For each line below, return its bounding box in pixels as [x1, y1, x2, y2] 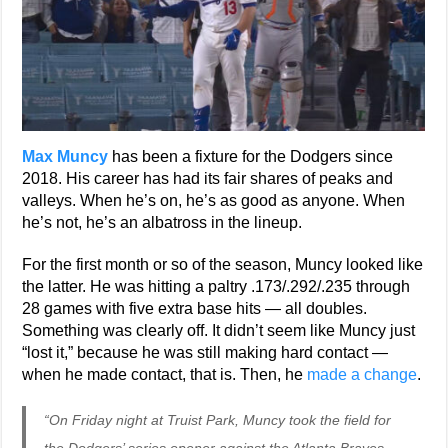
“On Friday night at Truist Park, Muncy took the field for [44, 412, 392, 428]
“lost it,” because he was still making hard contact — [22, 344, 389, 361]
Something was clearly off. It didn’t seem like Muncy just [22, 322, 416, 339]
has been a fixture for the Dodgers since [108, 148, 394, 165]
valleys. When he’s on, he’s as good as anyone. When [22, 192, 406, 209]
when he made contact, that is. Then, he [22, 366, 308, 383]
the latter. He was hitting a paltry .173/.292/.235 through [22, 278, 411, 295]
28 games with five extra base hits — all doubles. [22, 300, 368, 317]
